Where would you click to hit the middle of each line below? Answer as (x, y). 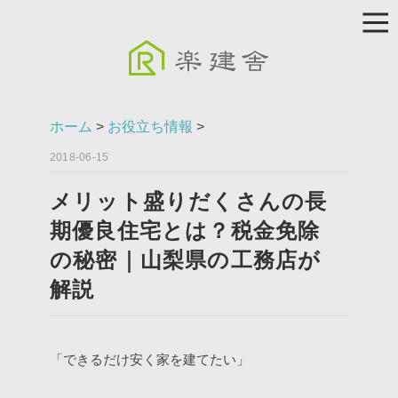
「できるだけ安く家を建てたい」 (150, 359)
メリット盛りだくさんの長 (189, 201)
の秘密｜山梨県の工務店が (186, 260)
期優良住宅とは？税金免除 (185, 231)
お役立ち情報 (150, 127)
